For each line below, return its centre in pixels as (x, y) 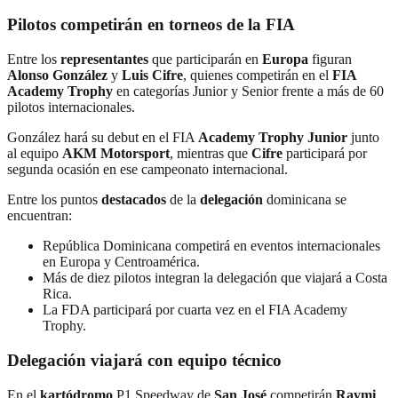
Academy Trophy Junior (273, 138)
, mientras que (211, 154)
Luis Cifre (152, 76)
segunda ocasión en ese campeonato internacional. (147, 170)
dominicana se (305, 200)
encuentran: (40, 216)
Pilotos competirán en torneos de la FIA (151, 25)
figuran (330, 60)
